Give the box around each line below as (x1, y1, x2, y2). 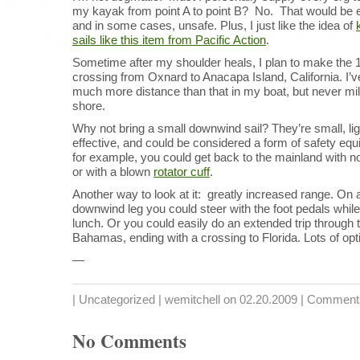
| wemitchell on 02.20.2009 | (155, 292, 307, 306)
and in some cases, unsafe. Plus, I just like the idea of (72, 18, 356, 32)
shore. (72, 99, 105, 112)
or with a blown (72, 165, 153, 178)
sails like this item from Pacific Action (72, 33, 266, 47)
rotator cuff (153, 165, 210, 178)
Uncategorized (79, 292, 155, 306)
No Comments (72, 327, 186, 354)
